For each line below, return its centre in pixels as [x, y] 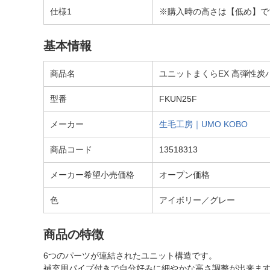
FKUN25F [178, 99]
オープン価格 [184, 175]
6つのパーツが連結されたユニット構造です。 [130, 256]
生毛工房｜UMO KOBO [203, 124]
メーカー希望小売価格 [92, 175]
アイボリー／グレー [197, 200]
